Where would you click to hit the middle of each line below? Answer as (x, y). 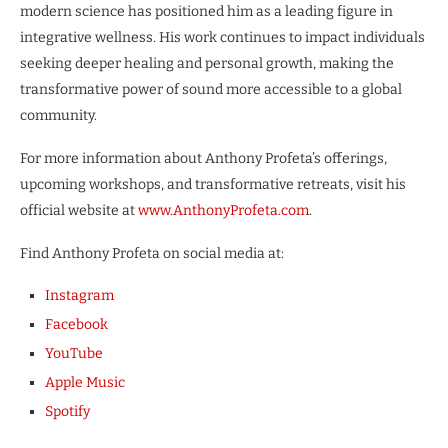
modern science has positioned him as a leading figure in (206, 12)
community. (58, 116)
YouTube (74, 354)
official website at (77, 211)
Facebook (76, 325)
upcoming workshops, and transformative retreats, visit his (213, 185)
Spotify (67, 412)
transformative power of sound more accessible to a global (211, 90)
